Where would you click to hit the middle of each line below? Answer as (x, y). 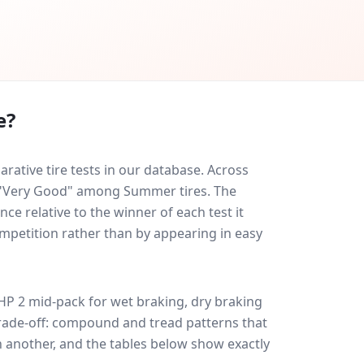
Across (228, 170)
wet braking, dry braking (186, 301)
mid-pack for (68, 301)
